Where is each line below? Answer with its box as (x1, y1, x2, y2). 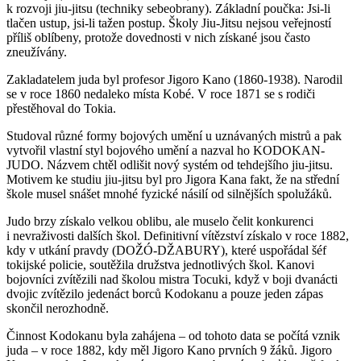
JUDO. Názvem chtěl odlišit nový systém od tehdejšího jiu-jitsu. (6, 157, 333, 172)
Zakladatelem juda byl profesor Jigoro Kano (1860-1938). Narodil (6, 72, 342, 86)
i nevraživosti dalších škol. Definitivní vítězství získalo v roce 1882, (6, 228, 349, 243)
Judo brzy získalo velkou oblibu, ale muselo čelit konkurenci (6, 214, 313, 228)
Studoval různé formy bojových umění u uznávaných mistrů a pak (6, 128, 342, 143)
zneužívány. (6, 44, 70, 59)
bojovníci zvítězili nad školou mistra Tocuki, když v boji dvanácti (6, 272, 338, 286)
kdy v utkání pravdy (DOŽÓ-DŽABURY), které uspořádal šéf (6, 243, 326, 257)
